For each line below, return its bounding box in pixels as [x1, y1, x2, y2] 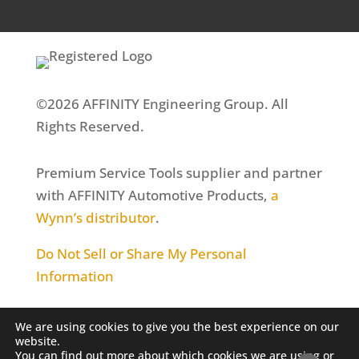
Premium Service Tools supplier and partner [35, 163, 322, 182]
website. [15, 333, 60, 349]
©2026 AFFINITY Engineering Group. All [35, 94, 288, 113]
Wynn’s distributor [35, 208, 155, 227]
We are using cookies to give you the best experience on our [15, 319, 339, 334]
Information [35, 266, 114, 285]
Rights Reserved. [35, 116, 144, 135]
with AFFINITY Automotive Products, [35, 185, 271, 204]
